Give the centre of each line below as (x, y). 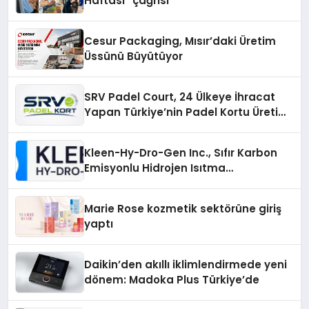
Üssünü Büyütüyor (134, 57)
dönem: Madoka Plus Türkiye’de (172, 280)
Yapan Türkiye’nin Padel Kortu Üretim (187, 112)
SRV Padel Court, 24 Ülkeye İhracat (180, 97)
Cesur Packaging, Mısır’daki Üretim (180, 41)
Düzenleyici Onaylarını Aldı (157, 199)
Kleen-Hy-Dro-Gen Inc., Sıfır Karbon (181, 153)
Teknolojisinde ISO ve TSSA (158, 183)
